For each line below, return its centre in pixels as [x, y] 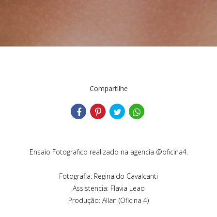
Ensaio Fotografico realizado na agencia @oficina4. [108, 152]
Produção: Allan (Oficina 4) [108, 200]
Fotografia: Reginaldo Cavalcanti [108, 176]
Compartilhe [108, 88]
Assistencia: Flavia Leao [108, 188]
